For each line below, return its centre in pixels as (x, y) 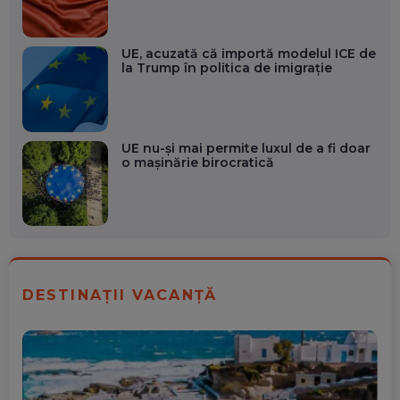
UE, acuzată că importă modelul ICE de (248, 54)
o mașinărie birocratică (197, 162)
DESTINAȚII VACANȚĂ (120, 296)
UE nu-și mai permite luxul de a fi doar (246, 148)
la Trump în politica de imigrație (226, 68)
